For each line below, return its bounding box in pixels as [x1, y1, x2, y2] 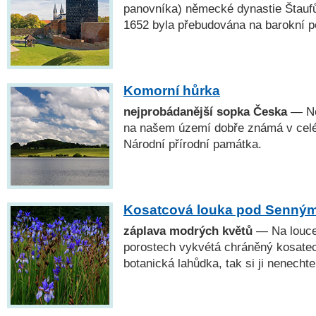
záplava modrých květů [123, 224, 253, 237]
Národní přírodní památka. [123, 137, 262, 150]
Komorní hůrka [123, 83, 220, 98]
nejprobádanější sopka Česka [123, 104, 287, 118]
